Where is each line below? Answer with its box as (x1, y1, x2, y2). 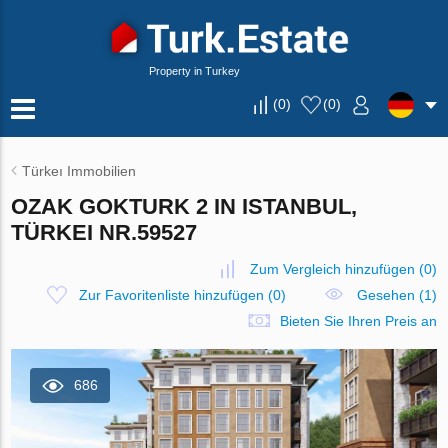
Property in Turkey (149, 65, 240, 77)
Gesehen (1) (356, 287, 437, 303)
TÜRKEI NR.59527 (11, 220, 198, 245)
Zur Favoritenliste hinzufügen (78, 287, 264, 303)
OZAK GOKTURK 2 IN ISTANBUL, (11, 194, 358, 219)
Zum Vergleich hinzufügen (249, 261, 415, 277)
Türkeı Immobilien (22, 163, 137, 179)
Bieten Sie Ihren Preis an (279, 313, 437, 329)
